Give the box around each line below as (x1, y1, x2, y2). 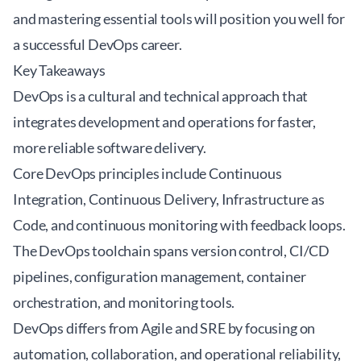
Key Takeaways (13, 61, 106, 79)
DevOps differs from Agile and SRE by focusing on (13, 319, 316, 337)
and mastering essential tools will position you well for (13, 10, 346, 27)
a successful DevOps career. (13, 35, 182, 53)
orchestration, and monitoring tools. (13, 293, 235, 311)
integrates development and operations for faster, (13, 113, 317, 131)
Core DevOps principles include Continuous (13, 164, 282, 182)
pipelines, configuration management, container (13, 268, 306, 285)
